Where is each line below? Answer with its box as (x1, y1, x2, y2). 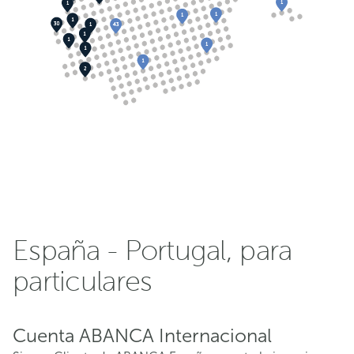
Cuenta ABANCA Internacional (13, 324, 272, 348)
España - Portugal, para (13, 235, 292, 267)
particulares (13, 266, 153, 298)
